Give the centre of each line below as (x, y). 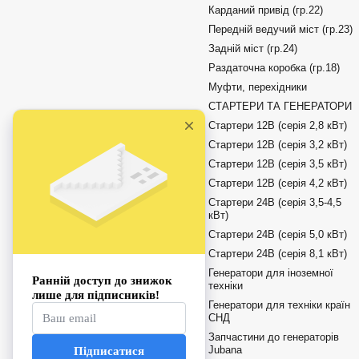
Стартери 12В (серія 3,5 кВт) (328, 164)
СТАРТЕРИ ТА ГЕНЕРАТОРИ (280, 106)
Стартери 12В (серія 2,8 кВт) (328, 125)
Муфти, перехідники (258, 87)
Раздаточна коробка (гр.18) (304, 68)
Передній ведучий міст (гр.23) (280, 29)
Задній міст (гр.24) (253, 48)
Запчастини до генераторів (274, 337)
